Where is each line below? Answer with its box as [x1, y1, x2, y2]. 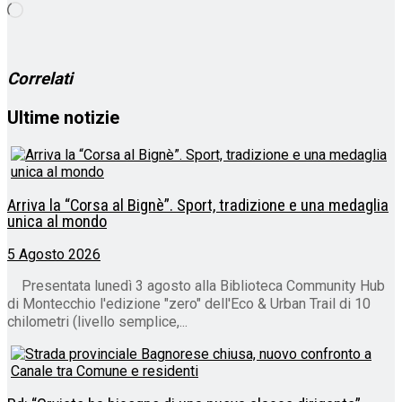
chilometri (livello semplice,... [7, 313, 188, 331]
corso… [22, 34, 67, 52]
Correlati [7, 68, 73, 89]
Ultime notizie [7, 107, 119, 129]
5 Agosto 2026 [7, 246, 100, 264]
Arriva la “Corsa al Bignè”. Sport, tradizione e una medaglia [7, 195, 389, 215]
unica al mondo [7, 211, 107, 232]
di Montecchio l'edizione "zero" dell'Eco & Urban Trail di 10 [7, 295, 371, 313]
